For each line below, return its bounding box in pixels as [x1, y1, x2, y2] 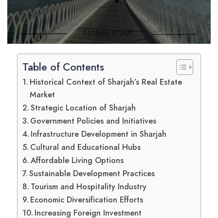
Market [30, 89, 55, 101]
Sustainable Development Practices [29, 168, 155, 180]
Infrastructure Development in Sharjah [31, 128, 167, 140]
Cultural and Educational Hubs [30, 142, 141, 153]
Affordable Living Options [31, 155, 124, 166]
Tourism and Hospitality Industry [31, 181, 147, 193]
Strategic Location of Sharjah [31, 102, 136, 114]
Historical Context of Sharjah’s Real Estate [30, 76, 182, 88]
